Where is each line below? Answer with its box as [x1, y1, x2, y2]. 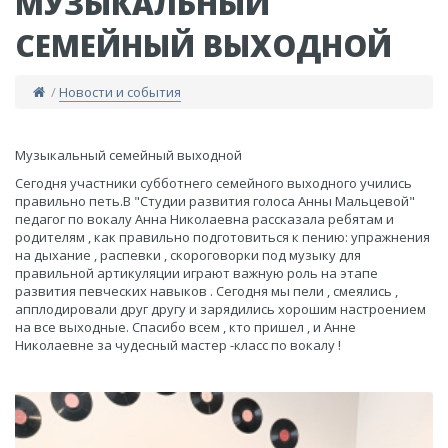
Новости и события [59, 83, 182, 101]
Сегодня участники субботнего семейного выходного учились [15, 174, 412, 192]
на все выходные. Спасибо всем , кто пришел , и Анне [15, 318, 356, 336]
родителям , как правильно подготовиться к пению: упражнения [15, 228, 430, 246]
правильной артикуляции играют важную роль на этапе [15, 264, 378, 282]
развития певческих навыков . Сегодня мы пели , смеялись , [15, 282, 398, 300]
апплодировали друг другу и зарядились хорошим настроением [15, 300, 426, 318]
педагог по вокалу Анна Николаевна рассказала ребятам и [15, 210, 394, 228]
